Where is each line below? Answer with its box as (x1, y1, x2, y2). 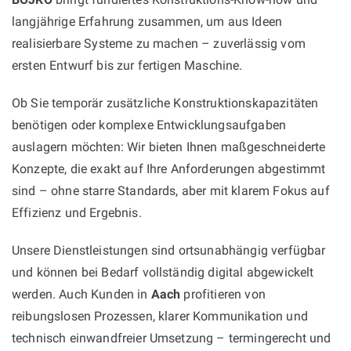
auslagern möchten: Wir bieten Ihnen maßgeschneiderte (12, 139, 326, 154)
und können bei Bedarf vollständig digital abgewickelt (12, 264, 314, 280)
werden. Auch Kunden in (12, 286, 151, 302)
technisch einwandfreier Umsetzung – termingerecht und (12, 330, 331, 346)
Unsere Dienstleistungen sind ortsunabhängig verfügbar (12, 242, 326, 258)
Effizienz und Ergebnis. (12, 204, 142, 220)
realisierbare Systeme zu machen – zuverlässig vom (12, 35, 306, 51)
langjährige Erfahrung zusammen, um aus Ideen (12, 13, 283, 29)
